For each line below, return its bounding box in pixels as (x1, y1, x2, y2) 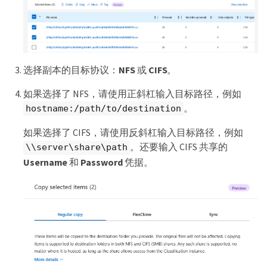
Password (80, 156, 123, 168)
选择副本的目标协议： (23, 63, 119, 76)
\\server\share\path (26, 142, 128, 153)
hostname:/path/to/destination (26, 103, 181, 114)
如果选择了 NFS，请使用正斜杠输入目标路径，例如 (23, 87, 241, 100)
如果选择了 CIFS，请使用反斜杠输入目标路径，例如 (23, 126, 243, 139)
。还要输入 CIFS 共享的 (130, 141, 228, 153)
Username (23, 156, 68, 168)
